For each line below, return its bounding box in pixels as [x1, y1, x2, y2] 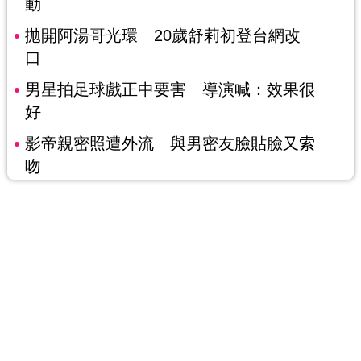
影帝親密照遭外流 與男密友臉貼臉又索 [24, 135, 315, 153]
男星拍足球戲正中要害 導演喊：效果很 [24, 81, 315, 99]
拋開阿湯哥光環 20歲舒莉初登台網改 [24, 27, 301, 45]
